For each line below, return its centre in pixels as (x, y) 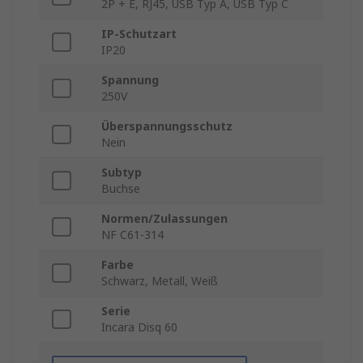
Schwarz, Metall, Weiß (160, 281)
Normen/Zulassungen (164, 219)
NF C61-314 (132, 235)
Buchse (121, 189)
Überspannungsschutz (167, 126)
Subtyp (122, 173)
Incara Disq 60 (139, 327)
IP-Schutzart (139, 34)
